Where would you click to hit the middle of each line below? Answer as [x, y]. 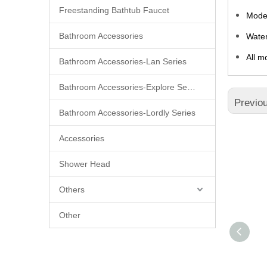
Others [72, 189]
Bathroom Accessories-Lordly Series [127, 112]
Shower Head [85, 164]
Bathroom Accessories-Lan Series [123, 61]
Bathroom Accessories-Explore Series [191, 87]
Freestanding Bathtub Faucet [114, 10]
